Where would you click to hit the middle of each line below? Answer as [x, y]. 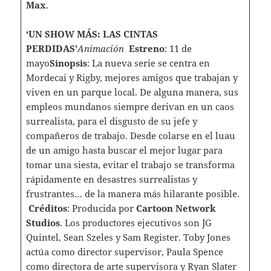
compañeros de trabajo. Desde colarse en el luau [130, 136]
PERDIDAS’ [51, 49]
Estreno [146, 49]
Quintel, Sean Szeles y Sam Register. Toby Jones [128, 237]
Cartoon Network [176, 208]
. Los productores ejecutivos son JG [135, 223]
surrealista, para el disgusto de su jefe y [111, 121]
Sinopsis [68, 63]
